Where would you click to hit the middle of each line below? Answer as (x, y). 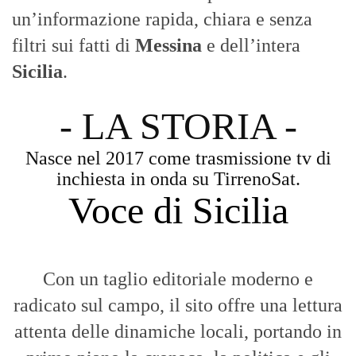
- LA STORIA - (178, 126)
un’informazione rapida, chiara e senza (162, 19)
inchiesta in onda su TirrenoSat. (178, 179)
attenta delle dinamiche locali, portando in (178, 332)
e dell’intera (251, 46)
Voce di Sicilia (178, 211)
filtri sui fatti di (74, 46)
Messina (168, 46)
